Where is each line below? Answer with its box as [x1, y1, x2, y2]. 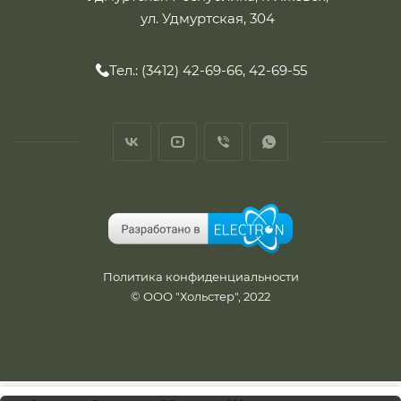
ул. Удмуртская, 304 [141, 10, 275, 27]
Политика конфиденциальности [102, 269, 299, 284]
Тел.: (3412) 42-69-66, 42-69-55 [108, 61, 307, 79]
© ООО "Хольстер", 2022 [131, 289, 270, 303]
